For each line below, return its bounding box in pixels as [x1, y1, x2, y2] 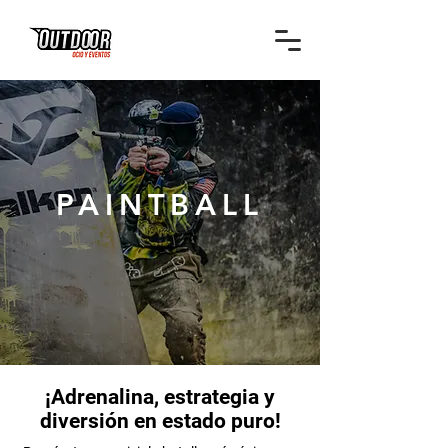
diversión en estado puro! [39, 409, 281, 433]
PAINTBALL [56, 187, 264, 222]
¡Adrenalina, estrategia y [45, 385, 275, 409]
